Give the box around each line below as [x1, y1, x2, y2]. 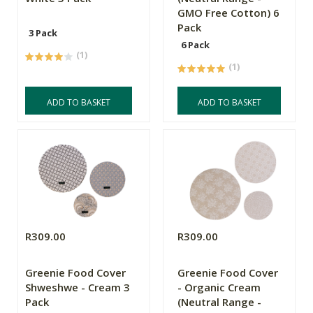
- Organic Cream [177, 280, 261, 295]
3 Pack [29, 27, 57, 40]
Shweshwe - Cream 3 [25, 280, 130, 295]
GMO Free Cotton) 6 [177, 6, 280, 20]
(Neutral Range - [177, 295, 262, 310]
